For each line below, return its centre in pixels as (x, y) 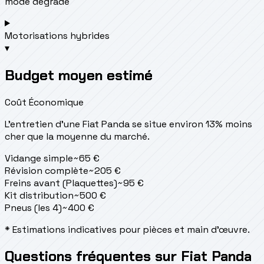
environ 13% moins (211, 124)
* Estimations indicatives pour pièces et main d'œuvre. (127, 229)
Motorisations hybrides (57, 35)
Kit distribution (39, 195)
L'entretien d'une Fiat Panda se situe (86, 124)
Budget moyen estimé (79, 75)
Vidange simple (39, 158)
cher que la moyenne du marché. (77, 136)
